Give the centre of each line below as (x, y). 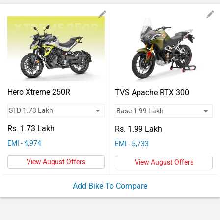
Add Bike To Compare (110, 186)
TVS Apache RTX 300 (152, 92)
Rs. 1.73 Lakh (31, 128)
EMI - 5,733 (132, 144)
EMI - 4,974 (24, 144)
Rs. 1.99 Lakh (138, 129)
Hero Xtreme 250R (39, 92)
